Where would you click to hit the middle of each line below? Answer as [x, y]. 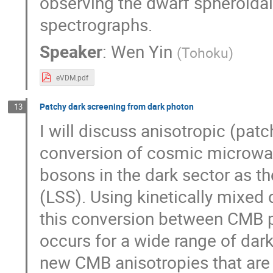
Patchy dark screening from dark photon [116, 107]
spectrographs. [96, 25]
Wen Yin [141, 51]
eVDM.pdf [72, 77]
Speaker [71, 51]
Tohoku [205, 53]
